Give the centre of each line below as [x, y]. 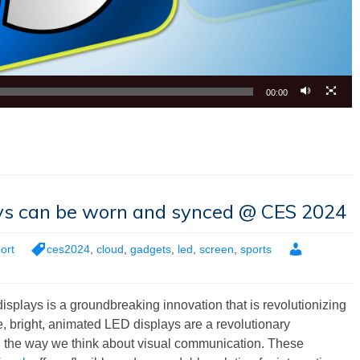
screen [217, 249]
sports [256, 249]
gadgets [151, 249]
